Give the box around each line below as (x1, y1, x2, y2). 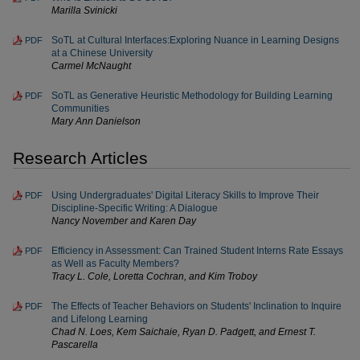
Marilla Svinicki (51, 5, 117, 16)
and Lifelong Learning (51, 313, 148, 325)
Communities (51, 103, 109, 114)
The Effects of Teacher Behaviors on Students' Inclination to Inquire (51, 301, 342, 312)
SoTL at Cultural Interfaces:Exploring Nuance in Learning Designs (51, 35, 339, 46)
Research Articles (13, 149, 148, 167)
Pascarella (51, 339, 98, 350)
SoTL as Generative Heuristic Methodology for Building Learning (51, 90, 333, 101)
